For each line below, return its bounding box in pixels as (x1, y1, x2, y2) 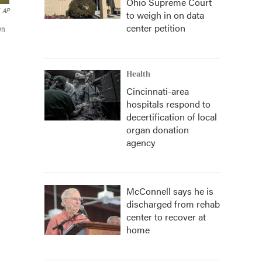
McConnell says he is (126, 184, 213, 198)
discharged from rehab (126, 197, 220, 211)
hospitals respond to (126, 97, 211, 111)
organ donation (126, 123, 189, 136)
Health (126, 70, 150, 79)
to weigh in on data (126, 8, 204, 22)
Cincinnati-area (126, 84, 189, 98)
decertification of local (126, 110, 217, 123)
